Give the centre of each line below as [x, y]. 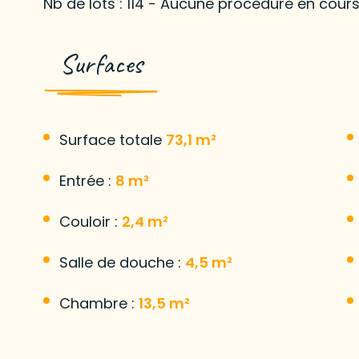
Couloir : [90, 221]
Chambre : [99, 303]
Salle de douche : [122, 262]
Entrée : [87, 180]
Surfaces [101, 63]
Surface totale [112, 139]
